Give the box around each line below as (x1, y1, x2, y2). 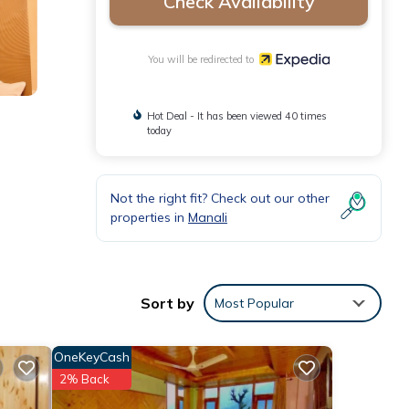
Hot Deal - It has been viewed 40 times (146, 109, 327, 122)
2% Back (58, 371, 110, 386)
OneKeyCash (53, 348, 130, 365)
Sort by (141, 293, 194, 312)
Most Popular (215, 294, 294, 311)
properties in (110, 208, 188, 225)
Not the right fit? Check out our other (110, 189, 330, 206)
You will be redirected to (148, 52, 260, 66)
